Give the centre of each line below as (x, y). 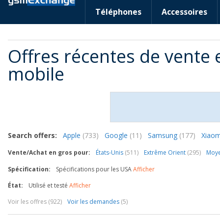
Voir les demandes (94, 202)
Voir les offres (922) (35, 202)
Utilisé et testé (48, 185)
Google (117, 135)
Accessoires (184, 12)
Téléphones (118, 12)
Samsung (164, 135)
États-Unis (110, 152)
